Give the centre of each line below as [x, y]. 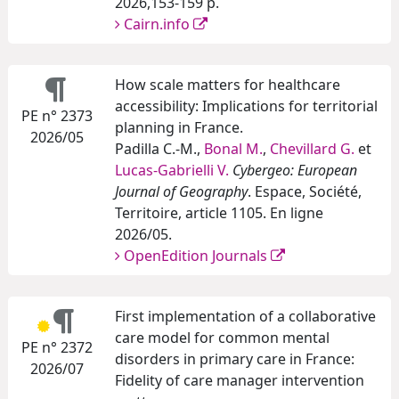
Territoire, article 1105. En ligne [219, 213]
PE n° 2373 [57, 116]
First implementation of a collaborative [245, 317]
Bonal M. [233, 149]
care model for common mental [222, 338]
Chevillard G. [312, 149]
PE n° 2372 [57, 348]
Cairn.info [159, 24]
